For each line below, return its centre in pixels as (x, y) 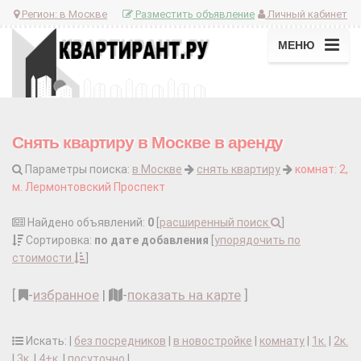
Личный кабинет (306, 14)
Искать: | (49, 341)
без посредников (120, 341)
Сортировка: (59, 241)
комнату (282, 341)
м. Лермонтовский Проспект (89, 187)
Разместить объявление (194, 14)
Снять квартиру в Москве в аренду (148, 143)
